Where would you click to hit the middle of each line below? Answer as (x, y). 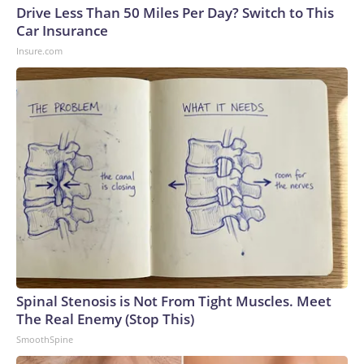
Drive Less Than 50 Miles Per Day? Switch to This (175, 13)
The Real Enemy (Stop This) (105, 319)
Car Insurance (62, 31)
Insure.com (39, 51)
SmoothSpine (45, 340)
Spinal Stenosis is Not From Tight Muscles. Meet (174, 301)
